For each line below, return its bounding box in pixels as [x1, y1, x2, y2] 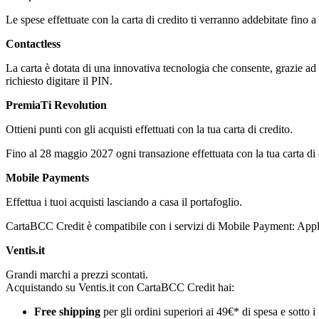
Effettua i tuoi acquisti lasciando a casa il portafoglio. [6, 196, 242, 209]
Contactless [6, 38, 61, 51]
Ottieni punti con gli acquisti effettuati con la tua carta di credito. [6, 123, 293, 136]
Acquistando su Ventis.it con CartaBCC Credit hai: [6, 281, 234, 294]
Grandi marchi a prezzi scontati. [6, 268, 148, 281]
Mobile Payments [6, 172, 89, 184]
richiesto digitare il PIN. [6, 75, 113, 88]
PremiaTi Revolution [6, 99, 107, 112]
